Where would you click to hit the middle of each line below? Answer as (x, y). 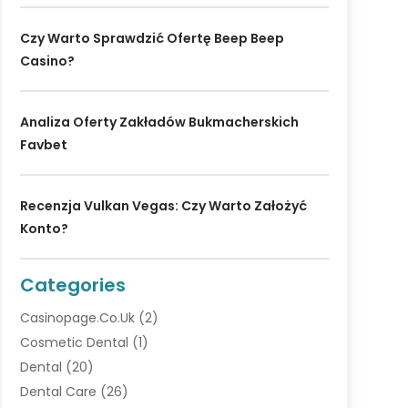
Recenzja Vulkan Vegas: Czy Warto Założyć (163, 206)
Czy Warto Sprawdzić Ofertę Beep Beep (152, 39)
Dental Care (58, 392)
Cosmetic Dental (74, 343)
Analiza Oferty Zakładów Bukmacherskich (159, 122)
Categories (72, 286)
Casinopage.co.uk (77, 318)
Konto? (44, 229)
